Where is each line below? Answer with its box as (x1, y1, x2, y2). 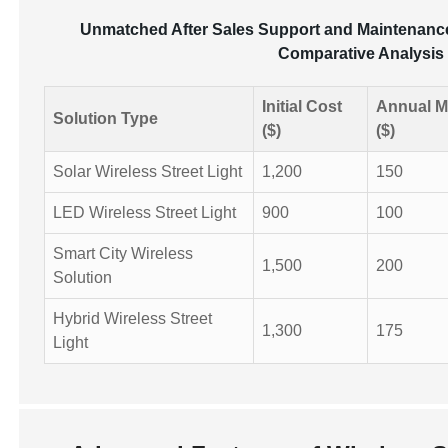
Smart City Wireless (53, 245, 194, 262)
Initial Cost (262, 98, 343, 115)
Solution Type (53, 110, 159, 127)
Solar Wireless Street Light (53, 163, 243, 180)
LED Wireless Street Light (53, 204, 237, 221)
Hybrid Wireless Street (53, 310, 213, 327)
